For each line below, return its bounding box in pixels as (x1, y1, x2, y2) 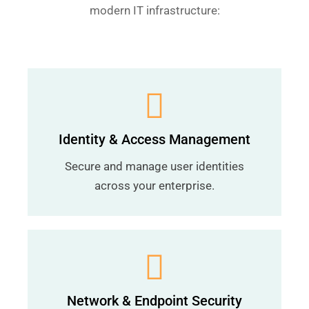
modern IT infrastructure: (89, 3, 220, 17)
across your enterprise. (94, 179, 215, 192)
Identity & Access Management (59, 131, 250, 148)
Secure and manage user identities (65, 159, 244, 173)
